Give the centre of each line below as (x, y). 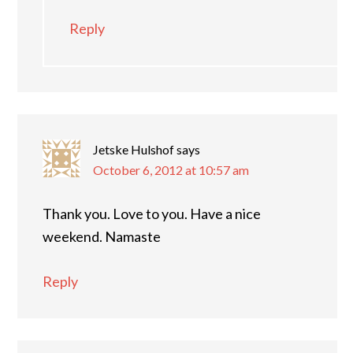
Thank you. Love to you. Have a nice (152, 214)
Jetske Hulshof (134, 149)
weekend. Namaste (102, 236)
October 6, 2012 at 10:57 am (171, 170)
